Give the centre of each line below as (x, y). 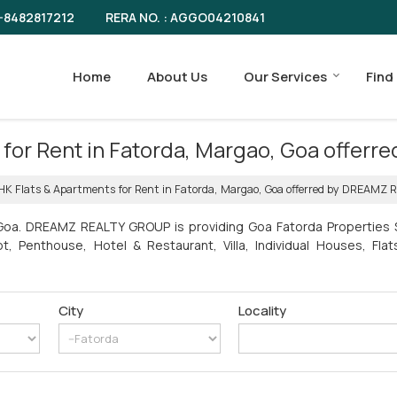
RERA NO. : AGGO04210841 (185, 17)
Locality (263, 310)
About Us (177, 76)
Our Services (285, 76)
